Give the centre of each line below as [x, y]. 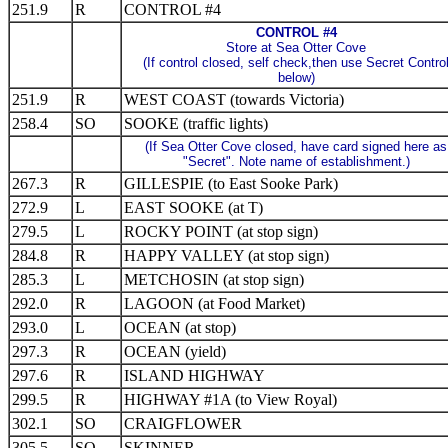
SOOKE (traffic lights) [196, 123]
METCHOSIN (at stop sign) [214, 279]
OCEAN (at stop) [180, 327]
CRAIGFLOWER [183, 423]
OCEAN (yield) [175, 351]
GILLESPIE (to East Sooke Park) [231, 183]
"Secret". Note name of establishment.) [296, 161]
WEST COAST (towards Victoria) [234, 99]
